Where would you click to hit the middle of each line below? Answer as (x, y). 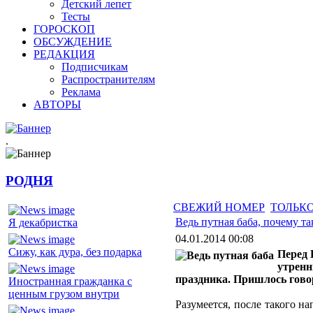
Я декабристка (43, 223)
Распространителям (108, 79)
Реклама (81, 92)
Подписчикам (95, 67)
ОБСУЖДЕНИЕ (73, 42)
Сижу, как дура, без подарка (75, 252)
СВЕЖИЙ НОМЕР (219, 208)
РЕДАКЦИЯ (64, 54)
